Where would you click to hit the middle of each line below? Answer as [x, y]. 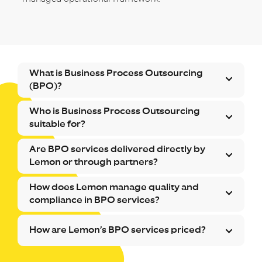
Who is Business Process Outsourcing [115, 111]
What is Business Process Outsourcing [116, 73]
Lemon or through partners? [94, 162]
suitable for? [57, 124]
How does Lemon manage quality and [114, 187]
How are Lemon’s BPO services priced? [118, 230]
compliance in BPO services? [94, 200]
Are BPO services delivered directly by [117, 149]
